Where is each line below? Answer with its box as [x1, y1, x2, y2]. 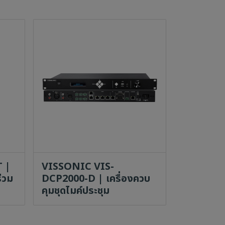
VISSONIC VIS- [41, 159, 114, 174]
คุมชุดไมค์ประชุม [41, 183, 109, 198]
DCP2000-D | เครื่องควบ [41, 171, 150, 186]
